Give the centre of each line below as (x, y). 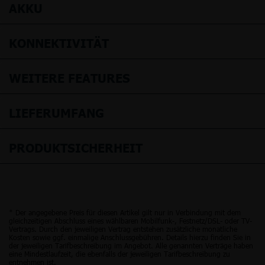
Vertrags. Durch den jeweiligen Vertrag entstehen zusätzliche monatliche (123, 229)
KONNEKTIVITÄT (59, 42)
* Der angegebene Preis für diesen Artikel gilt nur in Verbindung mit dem (125, 212)
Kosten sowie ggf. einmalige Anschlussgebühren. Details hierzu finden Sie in (130, 237)
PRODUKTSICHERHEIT (76, 147)
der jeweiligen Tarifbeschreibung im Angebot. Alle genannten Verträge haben (131, 245)
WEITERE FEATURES (70, 77)
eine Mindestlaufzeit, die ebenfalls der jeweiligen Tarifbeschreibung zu (119, 253)
